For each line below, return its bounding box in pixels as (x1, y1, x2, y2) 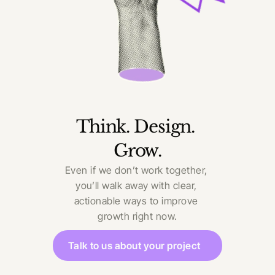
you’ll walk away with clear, (76, 179, 197, 192)
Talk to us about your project (68, 239, 201, 252)
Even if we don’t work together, (64, 164, 207, 176)
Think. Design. (76, 116, 195, 137)
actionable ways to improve (74, 195, 198, 207)
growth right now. (98, 210, 177, 222)
